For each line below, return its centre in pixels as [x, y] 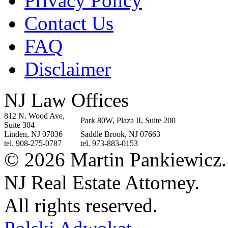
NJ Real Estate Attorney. [102, 183]
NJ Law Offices [66, 100]
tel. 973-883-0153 [109, 144]
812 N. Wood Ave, [34, 116]
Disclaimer [68, 69]
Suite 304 [19, 125]
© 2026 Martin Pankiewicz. [115, 160]
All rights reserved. [81, 206]
